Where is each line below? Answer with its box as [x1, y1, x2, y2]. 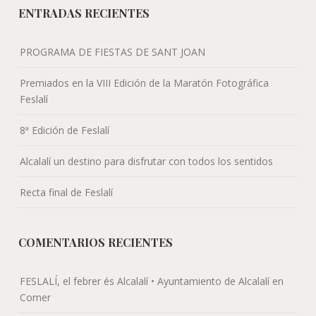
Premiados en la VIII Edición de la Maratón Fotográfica [20, 75, 269, 90]
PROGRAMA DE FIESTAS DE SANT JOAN [20, 44, 206, 59]
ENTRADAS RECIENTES [18, 5, 150, 20]
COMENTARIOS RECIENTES [18, 234, 174, 250]
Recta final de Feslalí [20, 185, 114, 199]
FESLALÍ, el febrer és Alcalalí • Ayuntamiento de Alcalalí [20, 274, 270, 288]
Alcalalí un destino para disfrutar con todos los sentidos [20, 154, 274, 168]
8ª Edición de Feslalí [20, 123, 110, 137]
